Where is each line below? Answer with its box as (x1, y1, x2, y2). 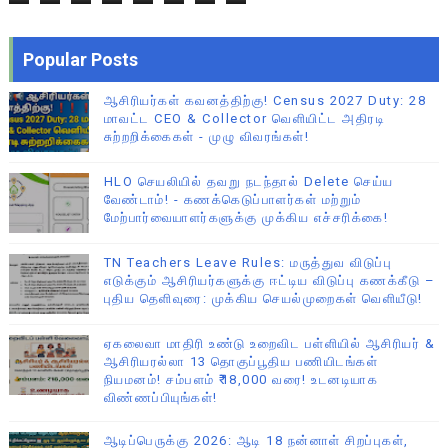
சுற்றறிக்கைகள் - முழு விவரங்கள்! (103, 129, 310, 145)
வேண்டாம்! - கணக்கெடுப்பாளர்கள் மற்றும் (103, 192, 362, 208)
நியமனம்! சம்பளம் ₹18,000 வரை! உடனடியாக (103, 372, 379, 388)
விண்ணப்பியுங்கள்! (103, 390, 218, 406)
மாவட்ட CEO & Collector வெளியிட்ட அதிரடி (103, 111, 386, 127)
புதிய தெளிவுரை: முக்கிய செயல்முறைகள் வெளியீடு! (103, 291, 423, 307)
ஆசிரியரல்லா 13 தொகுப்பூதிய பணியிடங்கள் (103, 354, 379, 370)
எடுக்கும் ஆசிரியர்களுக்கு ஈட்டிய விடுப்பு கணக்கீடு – (103, 273, 436, 289)
